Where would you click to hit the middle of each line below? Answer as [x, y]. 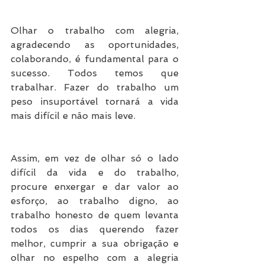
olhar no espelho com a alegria [95, 258]
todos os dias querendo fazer [95, 230]
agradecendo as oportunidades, [95, 45]
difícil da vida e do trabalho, [95, 173]
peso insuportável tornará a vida [95, 102]
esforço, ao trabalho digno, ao [95, 201]
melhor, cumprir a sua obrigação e [95, 244]
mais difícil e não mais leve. [73, 116]
